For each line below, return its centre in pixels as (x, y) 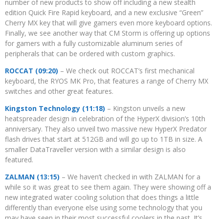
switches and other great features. (59, 91)
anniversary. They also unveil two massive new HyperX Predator (106, 129)
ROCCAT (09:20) (32, 71)
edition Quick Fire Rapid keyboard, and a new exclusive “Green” (104, 13)
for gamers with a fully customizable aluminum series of (94, 44)
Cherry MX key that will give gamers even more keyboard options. (109, 23)
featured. (19, 160)
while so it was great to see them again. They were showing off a (108, 187)
